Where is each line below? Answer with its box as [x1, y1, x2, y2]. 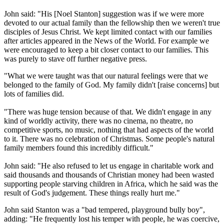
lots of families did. [4, 89, 64, 98]
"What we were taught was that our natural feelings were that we [4, 71, 208, 80]
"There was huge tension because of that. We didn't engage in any [4, 107, 211, 116]
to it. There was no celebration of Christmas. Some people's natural [4, 134, 214, 143]
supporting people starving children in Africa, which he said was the [4, 179, 218, 188]
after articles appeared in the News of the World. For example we [4, 36, 209, 45]
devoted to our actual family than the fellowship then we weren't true [4, 18, 220, 27]
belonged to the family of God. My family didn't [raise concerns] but [4, 80, 219, 89]
